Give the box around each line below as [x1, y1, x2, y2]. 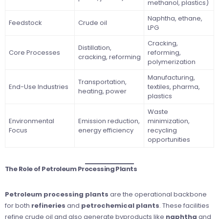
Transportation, [78, 77, 127, 87]
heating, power [78, 86, 127, 96]
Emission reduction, [78, 116, 140, 126]
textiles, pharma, [147, 82, 200, 91]
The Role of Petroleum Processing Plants [5, 164, 137, 174]
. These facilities [159, 201, 209, 211]
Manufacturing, [147, 72, 195, 82]
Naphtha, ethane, [147, 13, 202, 23]
